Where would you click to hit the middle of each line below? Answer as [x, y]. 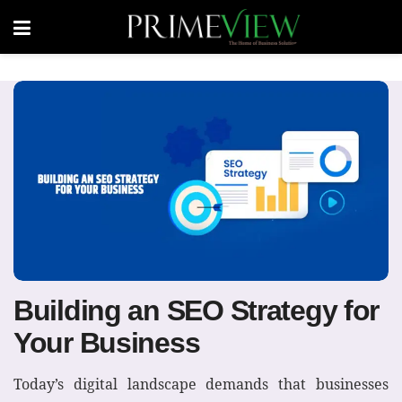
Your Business [107, 342]
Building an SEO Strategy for [197, 310]
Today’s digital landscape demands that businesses [201, 384]
